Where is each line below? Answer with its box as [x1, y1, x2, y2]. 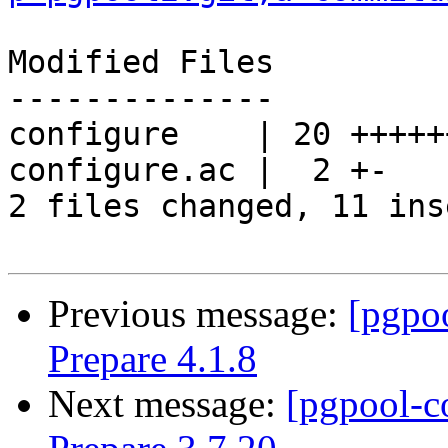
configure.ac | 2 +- [8, 152, 388, 189]
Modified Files [8, 44, 274, 81]
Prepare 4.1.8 [48, 337, 257, 381]
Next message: [48, 382, 286, 426]
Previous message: [48, 292, 348, 336]
